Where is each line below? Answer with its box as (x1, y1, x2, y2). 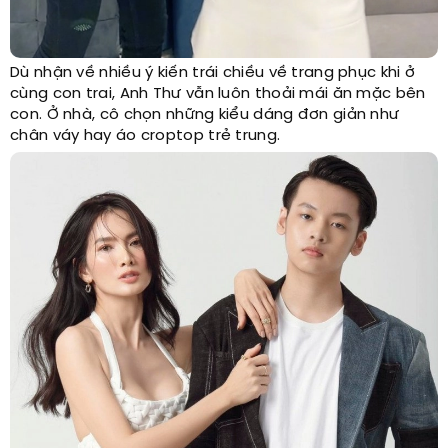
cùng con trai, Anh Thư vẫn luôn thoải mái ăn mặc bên (10, 86, 426, 103)
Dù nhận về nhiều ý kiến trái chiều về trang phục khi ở (10, 65, 416, 82)
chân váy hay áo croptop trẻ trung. (10, 128, 281, 145)
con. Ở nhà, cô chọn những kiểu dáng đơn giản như (10, 107, 400, 124)
